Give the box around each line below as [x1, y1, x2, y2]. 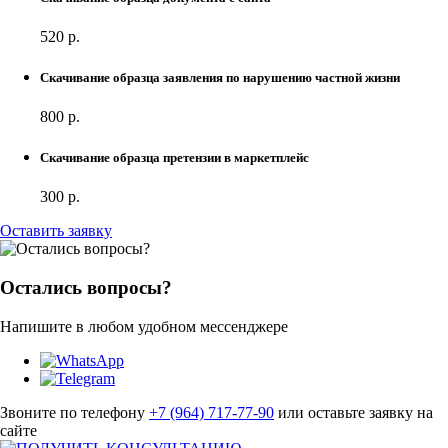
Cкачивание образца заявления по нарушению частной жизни [40, 69, 400, 85]
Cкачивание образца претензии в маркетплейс [40, 150, 309, 166]
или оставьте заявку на [274, 403, 433, 421]
